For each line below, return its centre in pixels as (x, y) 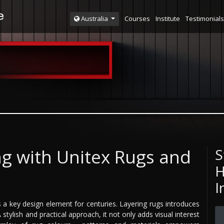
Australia (94, 19)
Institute (167, 18)
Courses (137, 18)
